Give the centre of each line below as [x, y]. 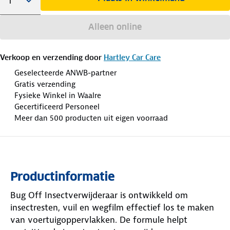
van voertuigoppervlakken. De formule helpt [99, 219]
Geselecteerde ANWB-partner [65, 73]
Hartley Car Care [132, 57]
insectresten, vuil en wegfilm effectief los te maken [112, 207]
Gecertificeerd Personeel [57, 107]
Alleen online [115, 27]
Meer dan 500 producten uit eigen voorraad [91, 118]
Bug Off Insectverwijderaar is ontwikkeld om [99, 195]
